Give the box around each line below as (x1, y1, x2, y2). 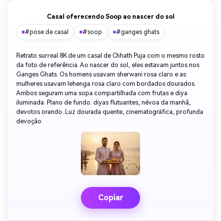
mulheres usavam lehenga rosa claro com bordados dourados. (16, 80, 196, 88)
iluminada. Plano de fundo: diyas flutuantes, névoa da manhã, (16, 99, 191, 107)
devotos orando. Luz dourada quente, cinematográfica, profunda (16, 108, 203, 116)
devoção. (16, 117, 43, 125)
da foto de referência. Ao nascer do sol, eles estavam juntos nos (16, 61, 199, 69)
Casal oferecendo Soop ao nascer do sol (46, 13, 175, 21)
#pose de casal (25, 29, 69, 36)
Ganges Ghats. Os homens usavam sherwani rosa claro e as (16, 71, 186, 78)
